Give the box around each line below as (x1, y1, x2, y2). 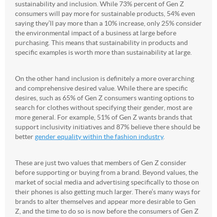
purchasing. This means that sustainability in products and (15, 38, 188, 46)
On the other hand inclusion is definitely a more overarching (15, 74, 194, 82)
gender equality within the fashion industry (35, 132, 163, 140)
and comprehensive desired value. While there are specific (15, 84, 188, 92)
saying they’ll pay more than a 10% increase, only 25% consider (15, 19, 202, 27)
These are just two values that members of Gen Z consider (15, 158, 186, 167)
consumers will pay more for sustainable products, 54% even (15, 9, 195, 17)
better (15, 132, 35, 140)
